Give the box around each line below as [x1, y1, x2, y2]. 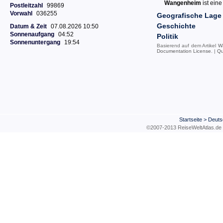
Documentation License [157, 48, 211, 54]
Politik [157, 32, 178, 40]
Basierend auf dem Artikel [157, 43, 218, 48]
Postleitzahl [10, 2, 43, 9]
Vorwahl [10, 10, 32, 17]
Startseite [179, 116, 202, 122]
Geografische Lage [157, 11, 222, 19]
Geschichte [157, 22, 196, 30]
